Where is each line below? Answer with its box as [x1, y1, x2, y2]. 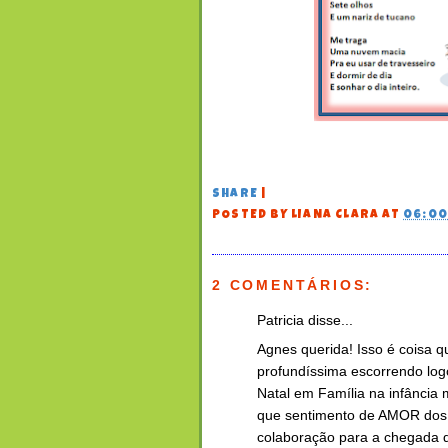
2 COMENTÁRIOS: [212, 277, 374, 294]
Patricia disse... [257, 312, 353, 329]
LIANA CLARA [291, 209, 380, 222]
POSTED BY [212, 209, 291, 222]
